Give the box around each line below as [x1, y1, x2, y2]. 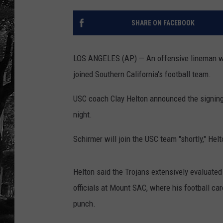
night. [73, 110, 92, 120]
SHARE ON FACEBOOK [131, 19, 195, 27]
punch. [73, 199, 96, 209]
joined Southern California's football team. [73, 69, 211, 80]
